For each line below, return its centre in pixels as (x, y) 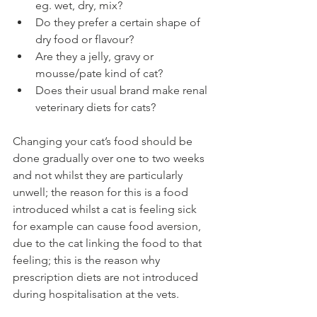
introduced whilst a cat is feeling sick (106, 209)
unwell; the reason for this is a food (102, 192)
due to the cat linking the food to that (109, 243)
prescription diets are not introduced (107, 277)
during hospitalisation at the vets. (99, 294)
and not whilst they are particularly (99, 175)
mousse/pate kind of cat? (100, 73)
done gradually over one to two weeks (110, 158)
